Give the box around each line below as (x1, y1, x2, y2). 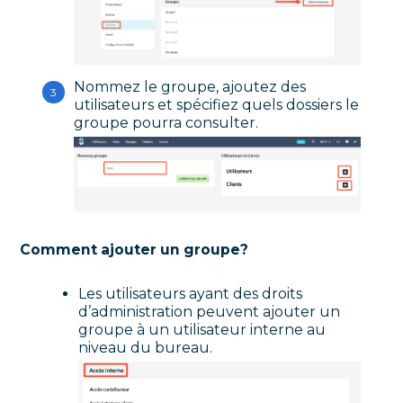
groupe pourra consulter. (74, 114, 259, 132)
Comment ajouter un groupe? (20, 240, 249, 258)
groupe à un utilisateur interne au (78, 320, 327, 338)
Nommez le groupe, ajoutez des (74, 78, 307, 96)
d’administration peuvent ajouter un (78, 302, 341, 320)
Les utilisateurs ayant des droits (78, 284, 303, 302)
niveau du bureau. (78, 338, 213, 356)
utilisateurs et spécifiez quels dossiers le (74, 96, 360, 114)
